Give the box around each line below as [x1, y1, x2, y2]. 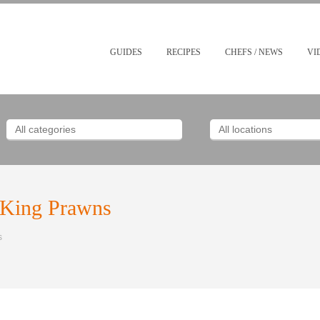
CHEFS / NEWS [225, 47, 283, 57]
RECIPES [166, 47, 201, 57]
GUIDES [110, 47, 142, 57]
